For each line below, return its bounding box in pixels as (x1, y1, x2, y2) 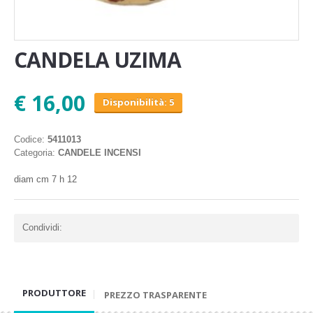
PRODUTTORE (22, 286, 86, 299)
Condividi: (22, 221, 62, 233)
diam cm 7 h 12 (14, 173, 77, 184)
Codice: (14, 133, 48, 145)
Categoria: (14, 147, 58, 158)
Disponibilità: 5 (103, 95, 174, 108)
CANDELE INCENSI (58, 147, 141, 158)
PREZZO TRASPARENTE (104, 288, 207, 301)
